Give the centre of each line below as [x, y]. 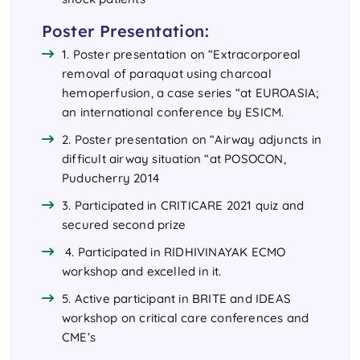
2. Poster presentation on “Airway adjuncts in [192, 140]
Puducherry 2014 [117, 178]
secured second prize [126, 225]
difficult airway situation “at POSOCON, [174, 159]
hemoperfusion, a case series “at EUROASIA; [190, 93]
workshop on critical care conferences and [186, 318]
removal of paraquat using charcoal [167, 74]
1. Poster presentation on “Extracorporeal [182, 55]
